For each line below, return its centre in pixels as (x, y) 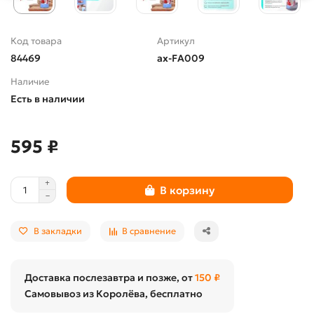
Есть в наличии (48, 99)
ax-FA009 (181, 59)
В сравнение (149, 231)
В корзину (187, 190)
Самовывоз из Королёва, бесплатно (114, 294)
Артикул (176, 41)
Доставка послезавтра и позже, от (110, 278)
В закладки (58, 231)
